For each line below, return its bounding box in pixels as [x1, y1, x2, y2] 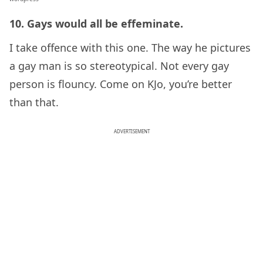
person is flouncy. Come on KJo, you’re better [9, 77, 232, 92]
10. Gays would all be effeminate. [9, 16, 183, 31]
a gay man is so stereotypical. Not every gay [9, 59, 229, 73]
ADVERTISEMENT [113, 128, 150, 135]
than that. [9, 95, 59, 110]
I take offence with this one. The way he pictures [9, 41, 251, 55]
